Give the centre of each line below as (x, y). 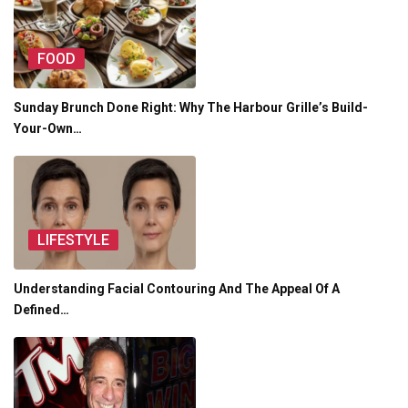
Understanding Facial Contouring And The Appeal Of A (177, 289)
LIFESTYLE (73, 240)
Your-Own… (48, 129)
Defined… (41, 310)
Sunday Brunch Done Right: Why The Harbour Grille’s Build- (191, 108)
